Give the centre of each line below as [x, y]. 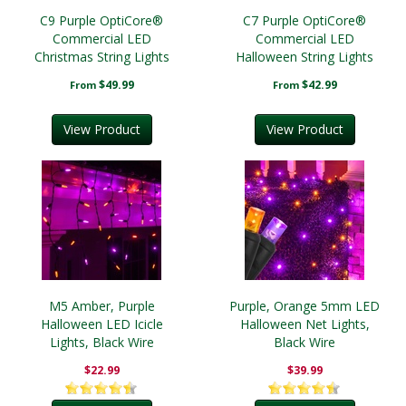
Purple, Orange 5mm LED [304, 306]
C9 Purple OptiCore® [101, 21]
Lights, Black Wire [101, 343]
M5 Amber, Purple [101, 306]
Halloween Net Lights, [304, 324]
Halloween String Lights [304, 57]
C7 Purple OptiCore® [304, 21]
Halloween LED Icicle [101, 324]
